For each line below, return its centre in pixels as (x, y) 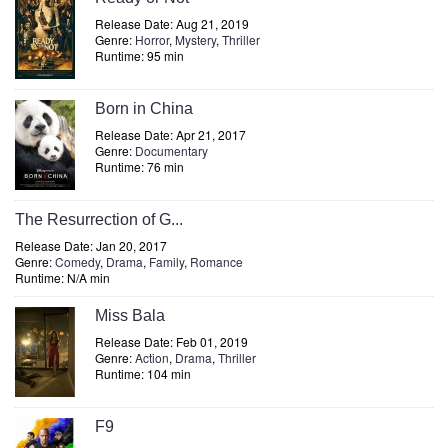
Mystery (195, 39)
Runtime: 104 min (143, 373)
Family (166, 261)
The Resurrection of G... (99, 219)
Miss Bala (130, 315)
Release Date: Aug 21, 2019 (172, 23)
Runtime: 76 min (139, 166)
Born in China (144, 108)
